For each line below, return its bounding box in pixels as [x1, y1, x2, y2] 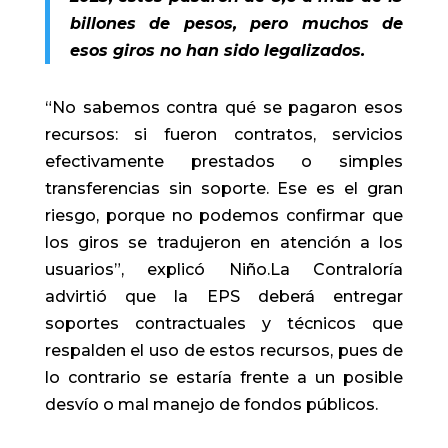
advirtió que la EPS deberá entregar [44, 286, 404, 306]
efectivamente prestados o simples [44, 151, 404, 171]
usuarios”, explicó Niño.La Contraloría [44, 259, 404, 279]
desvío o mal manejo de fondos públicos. [44, 394, 378, 414]
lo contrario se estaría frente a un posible [44, 367, 404, 387]
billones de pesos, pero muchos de [69, 13, 404, 33]
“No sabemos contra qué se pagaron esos [44, 97, 404, 117]
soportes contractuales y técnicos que [44, 313, 404, 333]
